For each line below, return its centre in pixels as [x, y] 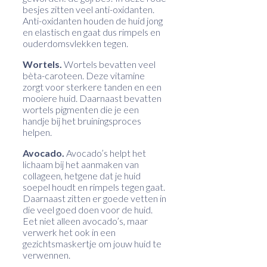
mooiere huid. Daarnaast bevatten [92, 98]
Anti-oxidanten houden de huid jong [93, 20]
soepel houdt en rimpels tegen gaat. [94, 187]
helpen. [37, 132]
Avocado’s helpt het [106, 153]
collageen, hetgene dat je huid [82, 175]
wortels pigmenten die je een [81, 109]
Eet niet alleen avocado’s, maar [85, 221]
